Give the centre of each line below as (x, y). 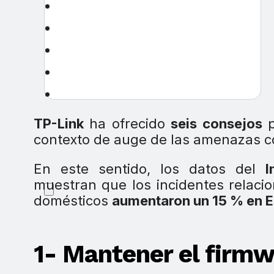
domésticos (72, 201)
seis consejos (217, 124)
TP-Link (58, 124)
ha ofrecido (127, 124)
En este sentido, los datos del (149, 169)
